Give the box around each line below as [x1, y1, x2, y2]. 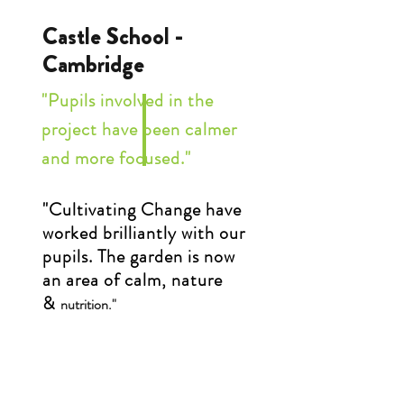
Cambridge [42, 47, 144, 81]
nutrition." [60, 293, 116, 315]
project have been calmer [41, 115, 237, 142]
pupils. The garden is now [42, 243, 235, 270]
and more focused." [41, 144, 191, 171]
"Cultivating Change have [42, 196, 242, 223]
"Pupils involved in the [41, 87, 214, 114]
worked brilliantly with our [42, 219, 245, 246]
